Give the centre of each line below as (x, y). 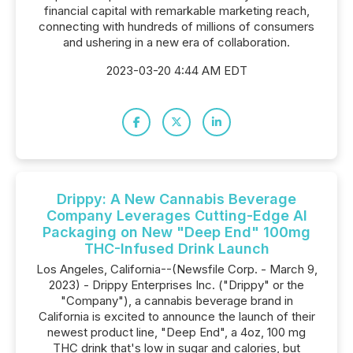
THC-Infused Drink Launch (176, 249)
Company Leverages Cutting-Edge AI (176, 216)
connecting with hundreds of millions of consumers (176, 26)
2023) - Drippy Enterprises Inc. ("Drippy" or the (176, 285)
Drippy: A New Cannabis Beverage (176, 199)
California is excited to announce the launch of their (176, 316)
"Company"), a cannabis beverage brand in (176, 301)
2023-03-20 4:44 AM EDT (176, 71)
